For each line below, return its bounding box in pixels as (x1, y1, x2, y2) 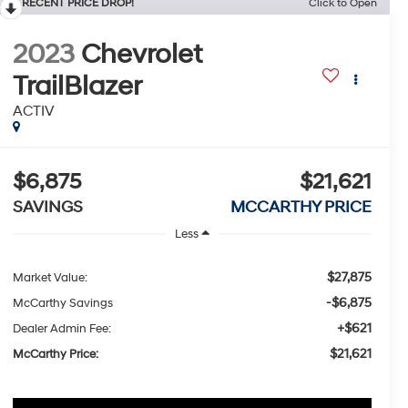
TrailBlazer (12, 69, 141, 104)
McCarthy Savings (12, 295, 113, 311)
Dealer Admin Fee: (12, 321, 111, 336)
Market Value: (12, 270, 87, 285)
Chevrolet (80, 37, 202, 72)
